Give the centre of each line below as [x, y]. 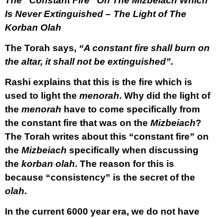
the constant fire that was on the [78, 123]
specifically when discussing [133, 150]
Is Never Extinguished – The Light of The [96, 14]
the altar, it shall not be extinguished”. [89, 62]
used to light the [42, 96]
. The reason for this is [125, 164]
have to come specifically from [131, 109]
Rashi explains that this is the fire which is [99, 82]
